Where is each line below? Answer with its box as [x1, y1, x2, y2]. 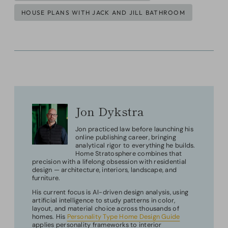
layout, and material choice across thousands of [32, 204, 179, 213]
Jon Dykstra [75, 102, 145, 120]
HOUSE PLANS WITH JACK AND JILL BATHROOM [21, 9, 185, 17]
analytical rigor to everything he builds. [75, 140, 195, 150]
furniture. [32, 173, 61, 182]
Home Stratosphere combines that [75, 149, 182, 158]
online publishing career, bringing [75, 132, 176, 141]
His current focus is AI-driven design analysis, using [32, 188, 189, 197]
